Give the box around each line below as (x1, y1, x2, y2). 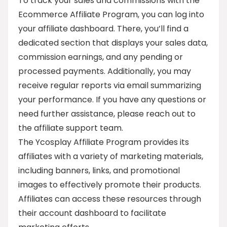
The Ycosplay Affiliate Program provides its (18, 136, 189, 148)
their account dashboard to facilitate (18, 207, 166, 219)
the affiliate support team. (18, 122, 123, 134)
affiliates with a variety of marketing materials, (18, 150, 203, 162)
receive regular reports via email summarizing (18, 80, 201, 91)
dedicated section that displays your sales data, (18, 37, 208, 49)
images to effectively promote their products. (18, 179, 201, 191)
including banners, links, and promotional (18, 165, 180, 176)
